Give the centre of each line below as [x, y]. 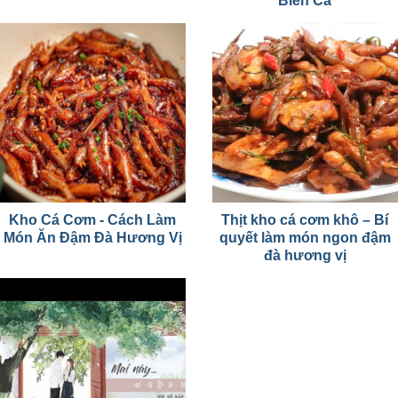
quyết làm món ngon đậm [305, 237]
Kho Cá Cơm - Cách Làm [93, 219]
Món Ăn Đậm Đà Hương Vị [93, 237]
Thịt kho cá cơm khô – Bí [305, 219]
